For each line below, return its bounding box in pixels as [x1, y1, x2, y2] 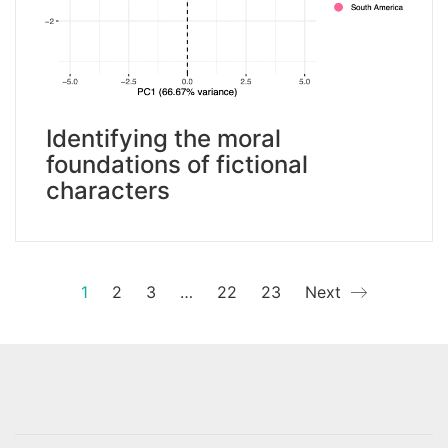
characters [46, 176, 170, 206]
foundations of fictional [46, 150, 308, 180]
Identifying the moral [46, 124, 281, 154]
